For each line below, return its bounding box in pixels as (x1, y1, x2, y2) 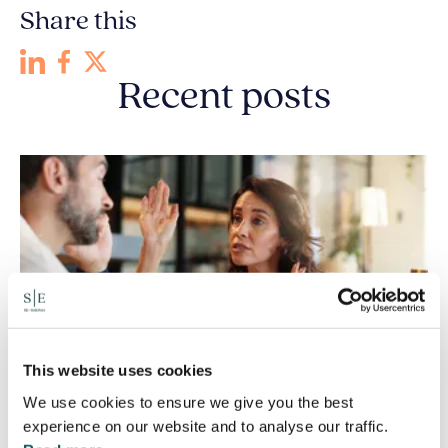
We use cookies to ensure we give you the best (23, 393, 354, 411)
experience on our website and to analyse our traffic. (23, 417, 389, 435)
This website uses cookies (23, 361, 213, 379)
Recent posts (117, 78, 331, 119)
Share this (20, 8, 137, 37)
